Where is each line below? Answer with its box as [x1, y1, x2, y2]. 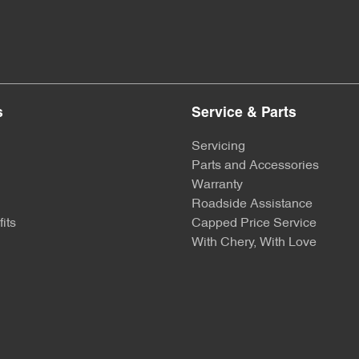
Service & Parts [192, 107, 296, 121]
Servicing [192, 140, 245, 154]
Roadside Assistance [192, 198, 313, 212]
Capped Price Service [192, 217, 317, 231]
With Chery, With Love [192, 236, 317, 250]
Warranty [192, 179, 243, 192]
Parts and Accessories [192, 159, 319, 173]
